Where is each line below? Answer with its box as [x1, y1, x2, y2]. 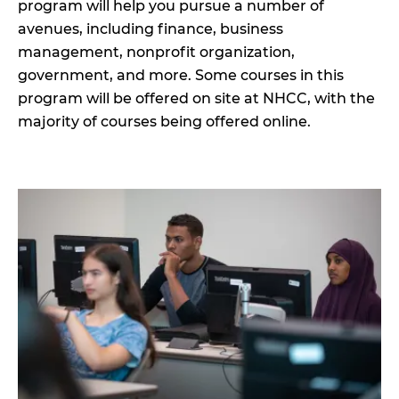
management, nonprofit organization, [18, 43, 295, 61]
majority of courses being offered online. [18, 112, 314, 130]
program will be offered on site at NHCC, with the [18, 89, 375, 107]
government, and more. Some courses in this [18, 66, 344, 84]
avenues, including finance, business [18, 20, 283, 37]
